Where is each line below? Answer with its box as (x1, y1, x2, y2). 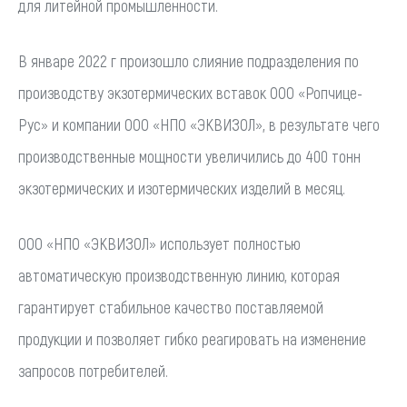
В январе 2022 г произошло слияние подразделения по (18, 50, 359, 71)
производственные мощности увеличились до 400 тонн (18, 145, 361, 166)
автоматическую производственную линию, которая (18, 264, 340, 285)
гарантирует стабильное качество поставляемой (18, 296, 323, 317)
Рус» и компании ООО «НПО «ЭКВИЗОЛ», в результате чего (18, 114, 380, 134)
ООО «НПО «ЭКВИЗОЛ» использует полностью (18, 233, 301, 253)
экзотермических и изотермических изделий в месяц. (18, 177, 345, 198)
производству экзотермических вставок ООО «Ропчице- (18, 82, 362, 103)
